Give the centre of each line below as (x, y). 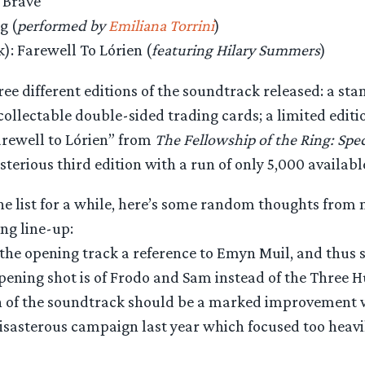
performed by (62, 26)
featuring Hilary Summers (235, 50)
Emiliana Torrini (161, 26)
